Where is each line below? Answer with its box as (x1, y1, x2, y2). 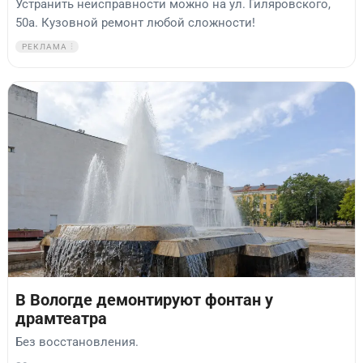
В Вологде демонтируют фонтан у (15, 291, 273, 310)
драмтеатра (15, 310, 107, 329)
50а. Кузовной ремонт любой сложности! (15, 15, 255, 31)
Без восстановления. (15, 334, 139, 349)
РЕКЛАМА (22, 42, 68, 52)
